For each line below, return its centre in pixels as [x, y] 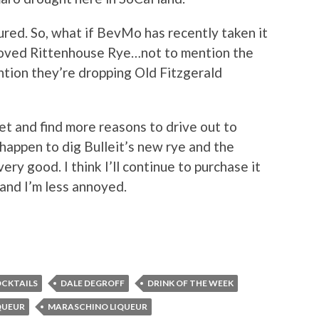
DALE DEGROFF [93, 283]
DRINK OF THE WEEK [190, 283]
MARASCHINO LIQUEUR [98, 306]
